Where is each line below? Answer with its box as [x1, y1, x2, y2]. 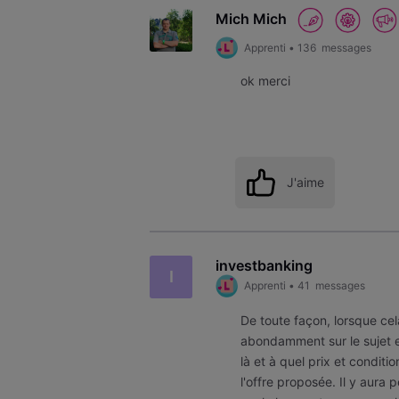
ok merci [240, 73, 295, 89]
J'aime [286, 175, 324, 191]
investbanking [215, 256, 313, 274]
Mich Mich [215, 10, 287, 28]
